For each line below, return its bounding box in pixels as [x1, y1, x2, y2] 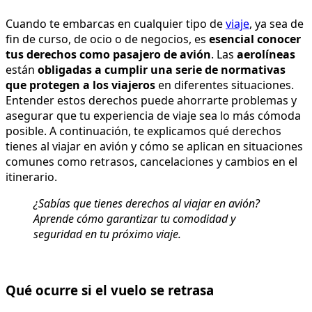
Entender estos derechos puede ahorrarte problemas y [6, 93, 297, 109]
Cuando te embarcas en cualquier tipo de [6, 16, 226, 32]
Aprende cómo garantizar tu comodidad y [33, 211, 235, 227]
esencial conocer [209, 31, 301, 47]
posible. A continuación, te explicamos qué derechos [6, 123, 281, 139]
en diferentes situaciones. [155, 77, 294, 93]
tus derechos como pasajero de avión [6, 47, 211, 63]
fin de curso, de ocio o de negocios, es [6, 31, 209, 47]
